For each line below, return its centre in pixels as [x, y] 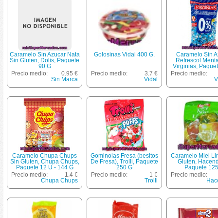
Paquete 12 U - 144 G [45, 168]
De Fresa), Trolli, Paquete [124, 162]
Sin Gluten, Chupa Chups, [45, 162]
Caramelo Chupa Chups [45, 156]
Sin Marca [64, 80]
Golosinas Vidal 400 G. [124, 55]
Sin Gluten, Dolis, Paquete [45, 61]
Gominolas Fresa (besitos [124, 156]
